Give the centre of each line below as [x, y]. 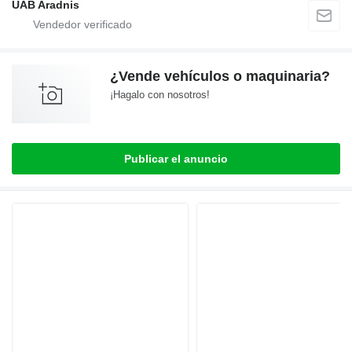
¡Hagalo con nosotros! [160, 95]
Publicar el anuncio [176, 159]
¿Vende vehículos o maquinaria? [220, 77]
